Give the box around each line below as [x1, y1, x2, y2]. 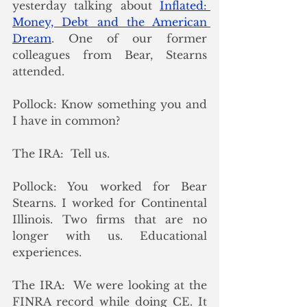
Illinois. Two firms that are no [12, 212, 207, 226]
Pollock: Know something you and [12, 97, 207, 111]
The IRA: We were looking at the [12, 278, 207, 292]
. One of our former [51, 31, 207, 45]
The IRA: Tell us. [12, 146, 110, 160]
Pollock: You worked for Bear [12, 179, 207, 193]
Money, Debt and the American [12, 14, 207, 29]
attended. [12, 64, 68, 78]
